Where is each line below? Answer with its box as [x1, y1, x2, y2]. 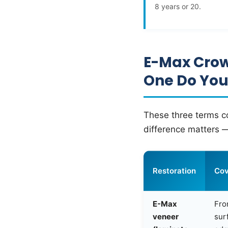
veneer [153, 212, 179, 221]
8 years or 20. [155, 2, 201, 11]
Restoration [153, 166, 196, 176]
